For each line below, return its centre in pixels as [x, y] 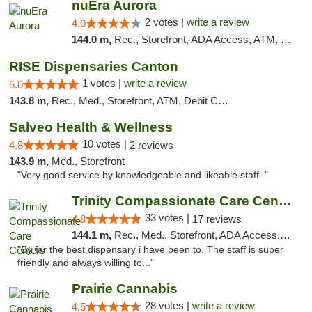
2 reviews [151, 145]
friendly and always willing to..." [86, 263]
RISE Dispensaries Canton [94, 67]
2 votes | [165, 22]
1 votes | [103, 83]
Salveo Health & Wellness [91, 127]
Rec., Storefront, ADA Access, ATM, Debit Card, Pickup [197, 39]
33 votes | [168, 218]
